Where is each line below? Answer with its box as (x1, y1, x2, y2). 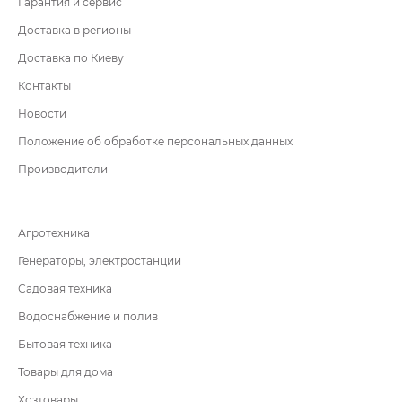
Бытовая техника (18, 336, 112, 351)
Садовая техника (18, 281, 112, 295)
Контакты (18, 78, 71, 92)
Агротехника (18, 225, 90, 240)
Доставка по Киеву (18, 50, 124, 65)
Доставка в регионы (18, 22, 131, 37)
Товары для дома (18, 364, 113, 379)
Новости (18, 106, 66, 120)
